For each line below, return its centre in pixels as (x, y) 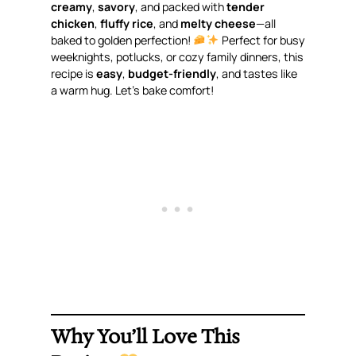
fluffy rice (127, 23)
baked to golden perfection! (122, 40)
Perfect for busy (262, 40)
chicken (73, 23)
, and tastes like (257, 73)
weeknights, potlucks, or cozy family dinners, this (178, 56)
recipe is (74, 73)
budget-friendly (172, 73)
